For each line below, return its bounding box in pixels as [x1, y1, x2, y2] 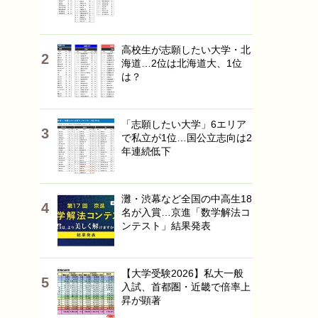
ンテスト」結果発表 [121, 220, 211, 231]
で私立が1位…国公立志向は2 [121, 132, 252, 143]
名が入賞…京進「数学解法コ [121, 207, 251, 218]
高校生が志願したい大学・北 [121, 44, 251, 55]
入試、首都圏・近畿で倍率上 [121, 281, 251, 292]
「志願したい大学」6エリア [121, 119, 246, 130]
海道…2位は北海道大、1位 [121, 57, 242, 69]
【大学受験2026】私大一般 [121, 268, 243, 279]
